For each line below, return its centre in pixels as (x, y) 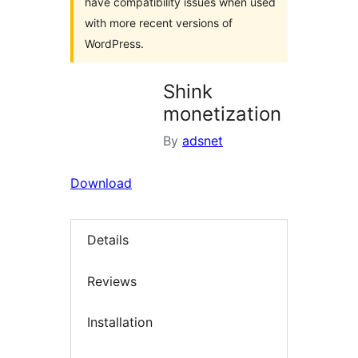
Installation (120, 322)
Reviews (112, 281)
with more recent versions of (159, 23)
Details (108, 240)
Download (101, 183)
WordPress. (114, 44)
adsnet (203, 141)
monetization (222, 114)
